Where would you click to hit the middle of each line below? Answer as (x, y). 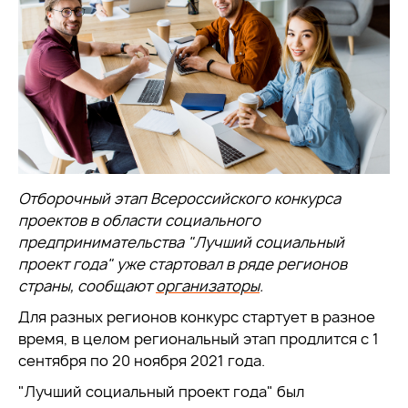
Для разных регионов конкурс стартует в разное (197, 317)
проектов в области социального (139, 221)
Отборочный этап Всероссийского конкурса (179, 199)
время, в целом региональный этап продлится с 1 (199, 339)
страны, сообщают (87, 286)
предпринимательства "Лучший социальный (181, 243)
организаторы (208, 286)
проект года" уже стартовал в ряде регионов (183, 265)
